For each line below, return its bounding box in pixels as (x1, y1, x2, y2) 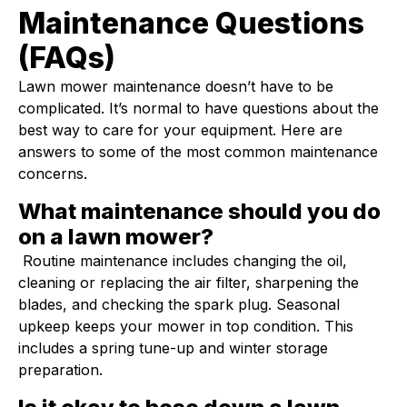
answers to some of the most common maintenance (18, 143, 378, 161)
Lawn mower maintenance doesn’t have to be (18, 77, 333, 95)
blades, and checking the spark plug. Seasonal (18, 295, 340, 313)
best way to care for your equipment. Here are (18, 121, 342, 139)
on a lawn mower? (18, 223, 213, 250)
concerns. (18, 164, 87, 183)
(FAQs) (18, 40, 115, 75)
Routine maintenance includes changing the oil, (18, 252, 347, 270)
